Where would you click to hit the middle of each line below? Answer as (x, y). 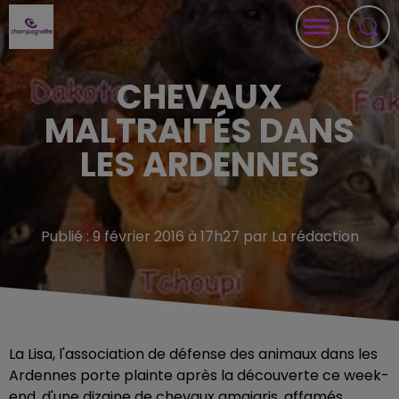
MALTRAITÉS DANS (199, 130)
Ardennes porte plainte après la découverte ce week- (199, 375)
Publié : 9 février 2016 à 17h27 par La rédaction (199, 236)
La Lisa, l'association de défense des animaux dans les (193, 354)
